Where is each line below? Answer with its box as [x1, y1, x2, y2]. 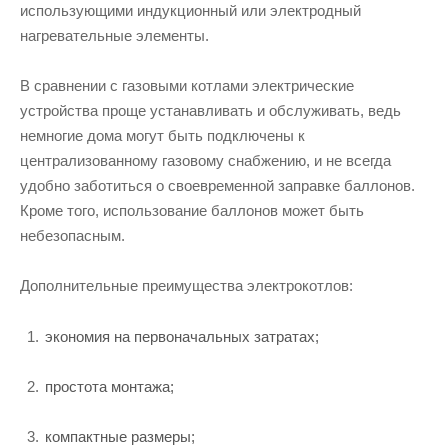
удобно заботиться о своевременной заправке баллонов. [20, 177, 415, 195]
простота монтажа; [45, 378, 174, 395]
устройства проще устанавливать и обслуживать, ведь [20, 102, 401, 120]
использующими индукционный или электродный [20, 2, 361, 20]
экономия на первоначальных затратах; [45, 328, 319, 346]
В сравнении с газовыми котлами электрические [20, 77, 354, 95]
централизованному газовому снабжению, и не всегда [20, 152, 391, 170]
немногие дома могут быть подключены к [20, 127, 305, 145]
